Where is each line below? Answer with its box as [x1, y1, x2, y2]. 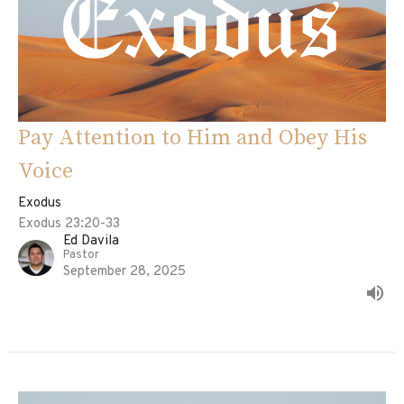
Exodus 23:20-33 [18, 215, 120, 233]
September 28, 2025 [63, 262, 186, 280]
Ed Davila [63, 232, 119, 250]
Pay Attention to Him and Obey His [18, 124, 367, 151]
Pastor [63, 247, 99, 262]
